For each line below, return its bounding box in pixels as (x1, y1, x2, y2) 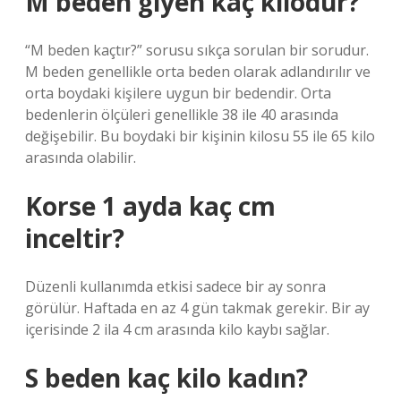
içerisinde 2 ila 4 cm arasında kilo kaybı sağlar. (25, 320, 329, 339)
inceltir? (25, 221, 124, 255)
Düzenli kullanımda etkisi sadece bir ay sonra (25, 277, 326, 296)
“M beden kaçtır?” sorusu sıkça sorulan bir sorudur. (25, 40, 369, 60)
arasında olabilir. (25, 148, 136, 167)
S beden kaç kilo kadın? (25, 361, 308, 395)
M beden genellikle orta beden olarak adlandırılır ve (25, 62, 371, 81)
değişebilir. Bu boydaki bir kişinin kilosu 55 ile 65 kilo (25, 126, 375, 146)
